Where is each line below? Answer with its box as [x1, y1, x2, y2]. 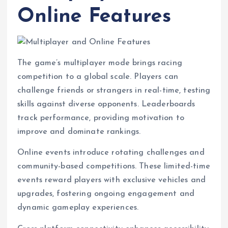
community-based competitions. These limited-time [17, 162, 210, 171]
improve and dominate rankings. [17, 128, 141, 136]
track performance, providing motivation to [17, 114, 184, 123]
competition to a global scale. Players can [17, 73, 178, 81]
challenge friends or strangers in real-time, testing [17, 87, 211, 95]
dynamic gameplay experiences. [17, 204, 139, 212]
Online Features [17, 6, 172, 27]
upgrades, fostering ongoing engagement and [17, 190, 194, 198]
